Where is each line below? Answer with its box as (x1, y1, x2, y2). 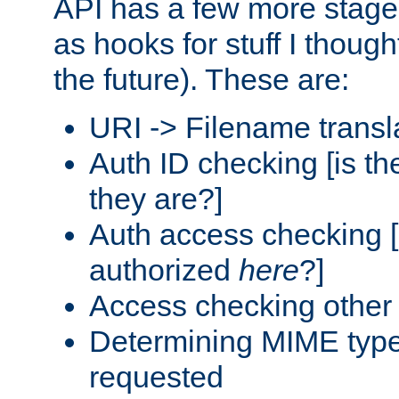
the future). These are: (53, 61, 349, 96)
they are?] (89, 181, 223, 216)
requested (89, 359, 224, 394)
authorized (89, 252, 239, 287)
